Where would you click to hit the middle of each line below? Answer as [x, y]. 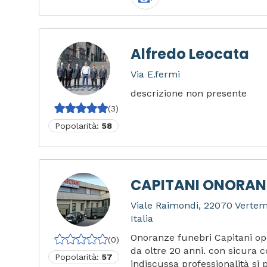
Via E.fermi [156, 74]
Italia [142, 218]
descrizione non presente [189, 93]
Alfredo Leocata [190, 54]
